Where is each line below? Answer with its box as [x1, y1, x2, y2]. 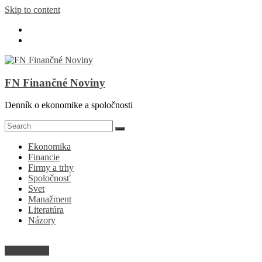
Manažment [28, 194, 71, 205]
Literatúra [28, 205, 64, 215]
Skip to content [5, 5, 60, 15]
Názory [28, 215, 56, 226]
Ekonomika [28, 142, 71, 152]
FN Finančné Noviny [5, 76, 105, 89]
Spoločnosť [28, 173, 71, 184]
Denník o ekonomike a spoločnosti [5, 100, 133, 111]
